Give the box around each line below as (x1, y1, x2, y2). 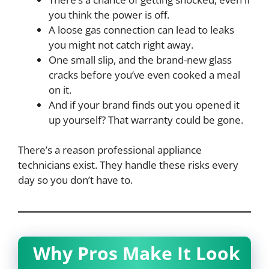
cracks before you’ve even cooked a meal (49, 67, 240, 82)
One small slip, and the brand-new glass (49, 52, 232, 67)
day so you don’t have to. (18, 173, 133, 187)
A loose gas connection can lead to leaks (49, 22, 234, 37)
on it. (49, 82, 71, 97)
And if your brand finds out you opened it (49, 97, 240, 112)
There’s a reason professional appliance (18, 143, 202, 157)
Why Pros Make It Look (33, 241, 240, 266)
